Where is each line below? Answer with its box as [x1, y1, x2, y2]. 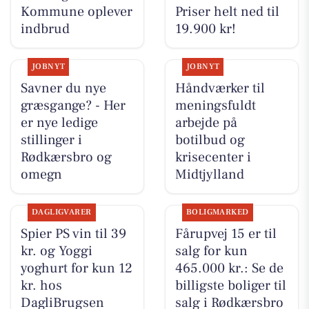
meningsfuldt [175, 97, 256, 115]
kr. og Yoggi [20, 242, 92, 261]
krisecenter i [175, 148, 251, 167]
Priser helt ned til [175, 3, 279, 21]
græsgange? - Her [20, 97, 126, 115]
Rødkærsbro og [20, 148, 112, 167]
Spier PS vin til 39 [20, 225, 126, 243]
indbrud [20, 20, 70, 38]
